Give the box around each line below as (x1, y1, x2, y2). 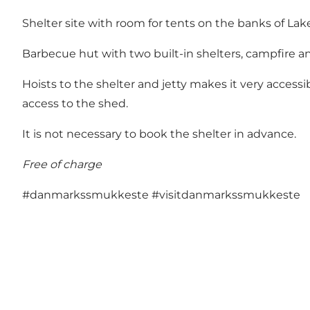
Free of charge (22, 158, 102, 172)
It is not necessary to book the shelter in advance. (22, 127, 296, 141)
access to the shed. (22, 97, 128, 111)
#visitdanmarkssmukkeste (152, 188, 300, 202)
